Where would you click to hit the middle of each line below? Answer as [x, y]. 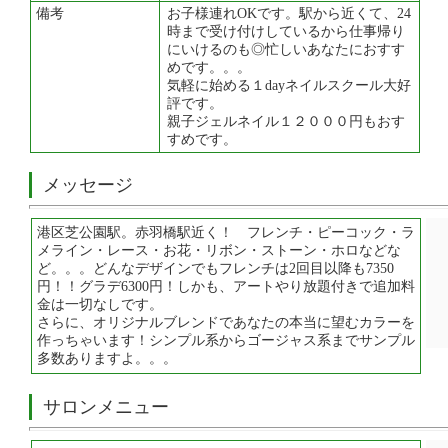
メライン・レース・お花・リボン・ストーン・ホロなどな [219, 250]
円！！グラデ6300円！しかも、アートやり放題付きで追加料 [226, 286]
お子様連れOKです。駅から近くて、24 [289, 13]
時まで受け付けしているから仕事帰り [286, 31]
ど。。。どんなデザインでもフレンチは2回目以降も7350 [215, 268]
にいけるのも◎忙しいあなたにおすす [286, 49]
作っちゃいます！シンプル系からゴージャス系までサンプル [226, 340]
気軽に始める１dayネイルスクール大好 [289, 85]
